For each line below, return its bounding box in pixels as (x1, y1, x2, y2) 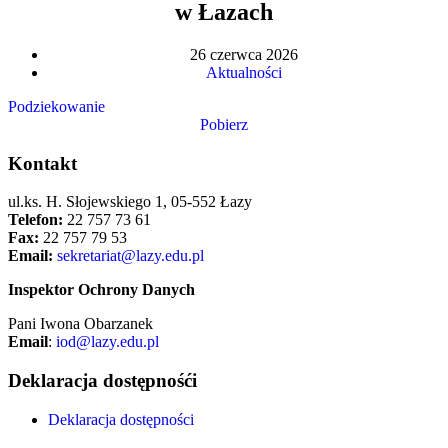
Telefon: (8, 211, 63, 229)
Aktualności (206, 63, 282, 81)
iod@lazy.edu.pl (56, 333, 159, 351)
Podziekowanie (8, 97, 105, 115)
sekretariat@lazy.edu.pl (57, 247, 204, 265)
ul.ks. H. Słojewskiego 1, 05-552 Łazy (8, 193, 252, 211)
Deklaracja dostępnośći (8, 369, 197, 391)
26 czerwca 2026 (190, 45, 298, 63)
